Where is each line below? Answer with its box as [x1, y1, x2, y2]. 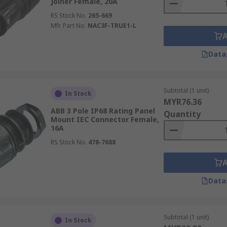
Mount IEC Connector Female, [50, 115, 159, 124]
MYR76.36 [163, 96, 202, 107]
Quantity [163, 108, 201, 120]
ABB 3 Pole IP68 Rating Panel [50, 106, 155, 116]
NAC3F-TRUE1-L [87, 21, 136, 30]
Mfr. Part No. [50, 21, 86, 30]
